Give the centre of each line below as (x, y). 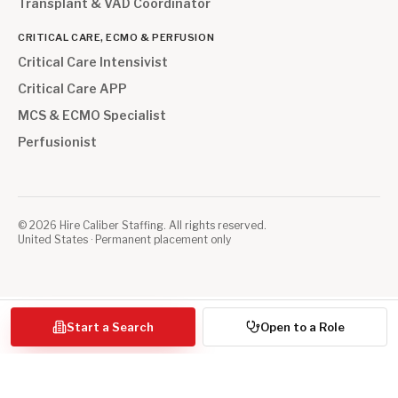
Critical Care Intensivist (93, 62)
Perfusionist (57, 142)
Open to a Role (302, 326)
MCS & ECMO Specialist (92, 115)
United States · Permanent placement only (124, 239)
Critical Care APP (72, 88)
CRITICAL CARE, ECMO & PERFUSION (116, 37)
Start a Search (110, 326)
